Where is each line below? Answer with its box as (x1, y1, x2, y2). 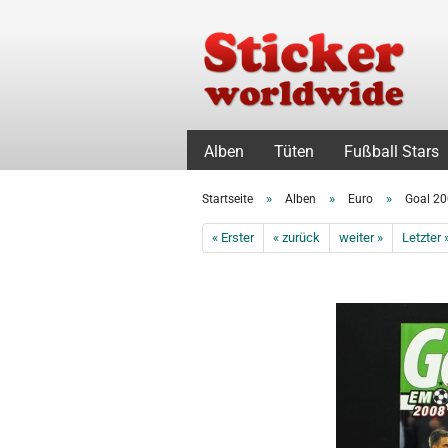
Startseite (202, 192, 253, 206)
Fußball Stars (344, 142, 439, 161)
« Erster (212, 230, 254, 245)
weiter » (339, 230, 383, 245)
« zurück (273, 230, 320, 245)
